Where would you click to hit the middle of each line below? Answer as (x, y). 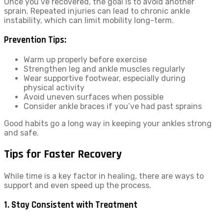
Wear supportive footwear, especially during (105, 78)
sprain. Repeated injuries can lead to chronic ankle (97, 11)
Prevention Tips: (35, 40)
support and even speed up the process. (78, 186)
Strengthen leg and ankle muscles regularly (104, 69)
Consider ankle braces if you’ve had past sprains (113, 106)
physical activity (54, 87)
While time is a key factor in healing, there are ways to (104, 176)
